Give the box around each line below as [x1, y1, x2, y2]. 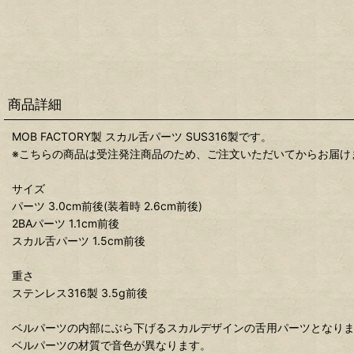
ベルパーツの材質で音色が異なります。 [12, 337, 211, 352]
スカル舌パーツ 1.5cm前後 [12, 233, 145, 247]
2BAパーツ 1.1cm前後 [12, 216, 119, 230]
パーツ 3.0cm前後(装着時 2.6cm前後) [12, 198, 202, 213]
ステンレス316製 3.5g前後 [12, 285, 148, 299]
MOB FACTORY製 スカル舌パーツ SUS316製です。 [12, 129, 272, 143]
